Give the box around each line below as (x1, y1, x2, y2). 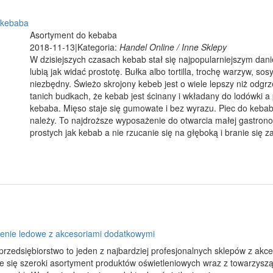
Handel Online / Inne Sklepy (119, 41, 227, 53)
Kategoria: (77, 41, 119, 53)
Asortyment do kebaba (30, 29, 117, 41)
